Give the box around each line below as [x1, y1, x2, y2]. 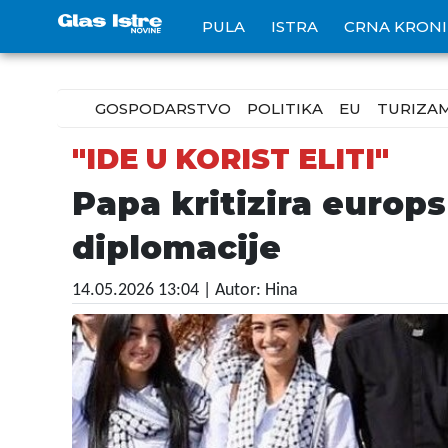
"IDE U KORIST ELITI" [72, 142, 389, 176]
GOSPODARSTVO [95, 99, 231, 118]
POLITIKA [247, 99, 323, 118]
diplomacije [72, 228, 281, 267]
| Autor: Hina [203, 281, 298, 300]
